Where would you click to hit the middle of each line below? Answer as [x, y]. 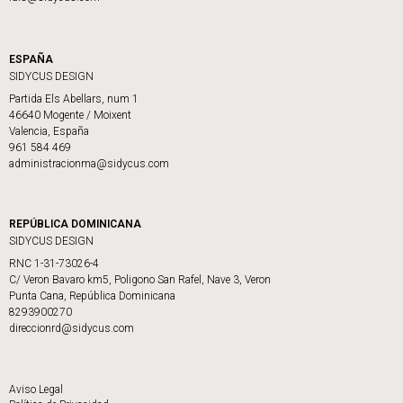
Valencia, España [49, 132]
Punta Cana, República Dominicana [92, 296]
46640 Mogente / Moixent [70, 116]
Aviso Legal [36, 390]
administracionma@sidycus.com [89, 164]
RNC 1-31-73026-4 [54, 264]
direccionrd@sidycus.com [72, 329]
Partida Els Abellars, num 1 [74, 99]
